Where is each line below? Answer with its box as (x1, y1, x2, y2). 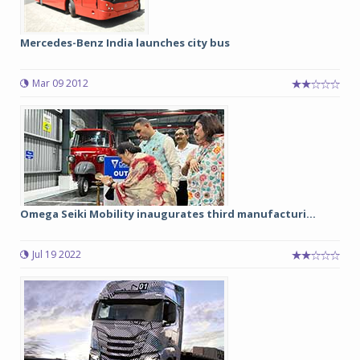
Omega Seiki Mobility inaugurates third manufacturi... (20, 207, 316, 221)
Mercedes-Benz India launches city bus (20, 35, 230, 50)
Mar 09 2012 (32, 76, 88, 90)
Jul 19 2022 (32, 247, 81, 261)
